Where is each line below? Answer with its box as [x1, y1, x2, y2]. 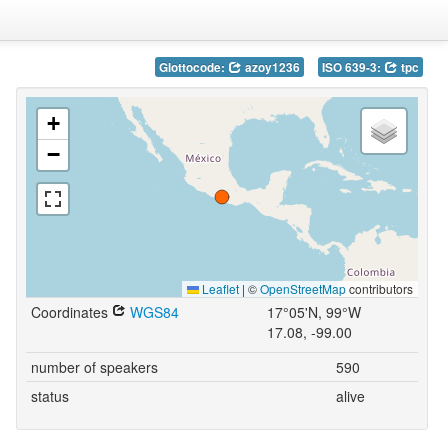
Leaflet [198, 280, 239, 297]
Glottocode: [158, 59, 228, 76]
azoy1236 [241, 59, 300, 76]
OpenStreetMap [259, 280, 346, 297]
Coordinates [30, 302, 112, 322]
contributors [345, 280, 413, 297]
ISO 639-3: [321, 59, 384, 76]
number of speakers [30, 357, 158, 377]
